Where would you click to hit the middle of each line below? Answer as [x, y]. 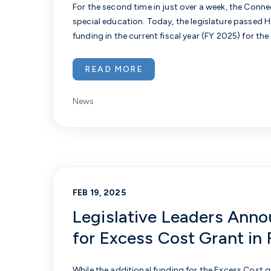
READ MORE [114, 69]
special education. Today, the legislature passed [169, 21]
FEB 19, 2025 [99, 193]
